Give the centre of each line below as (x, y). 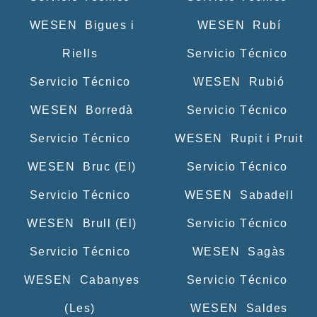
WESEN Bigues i (80, 25)
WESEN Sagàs (237, 251)
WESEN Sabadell (237, 195)
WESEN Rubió (237, 81)
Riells (80, 53)
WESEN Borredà (80, 110)
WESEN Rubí (237, 25)
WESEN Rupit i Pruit (237, 138)
